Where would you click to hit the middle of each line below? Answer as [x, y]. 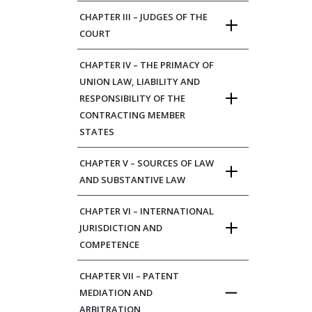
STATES [97, 132]
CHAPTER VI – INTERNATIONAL [147, 211]
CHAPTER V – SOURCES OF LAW [147, 163]
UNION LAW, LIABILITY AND [140, 81]
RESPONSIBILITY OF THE [132, 98]
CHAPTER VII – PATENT [129, 276]
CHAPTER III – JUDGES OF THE [143, 17]
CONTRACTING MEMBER [132, 115]
